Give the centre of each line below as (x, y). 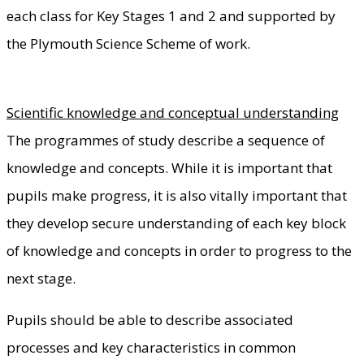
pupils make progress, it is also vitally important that (177, 195)
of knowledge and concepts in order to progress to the (179, 250)
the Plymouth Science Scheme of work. (130, 43)
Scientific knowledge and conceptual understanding (173, 112)
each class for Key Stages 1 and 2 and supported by (171, 15)
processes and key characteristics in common (151, 347)
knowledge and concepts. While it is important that (169, 167)
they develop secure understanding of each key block (176, 223)
